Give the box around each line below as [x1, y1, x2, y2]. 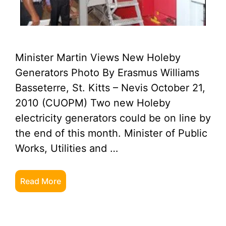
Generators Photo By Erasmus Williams [15, 67, 199, 79]
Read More [20, 176, 61, 186]
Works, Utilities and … [15, 142, 118, 154]
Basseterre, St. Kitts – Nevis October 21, [15, 82, 205, 94]
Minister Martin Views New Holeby [15, 51, 181, 64]
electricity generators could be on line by [15, 112, 211, 124]
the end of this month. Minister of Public [15, 127, 207, 139]
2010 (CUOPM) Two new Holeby [15, 97, 171, 109]
